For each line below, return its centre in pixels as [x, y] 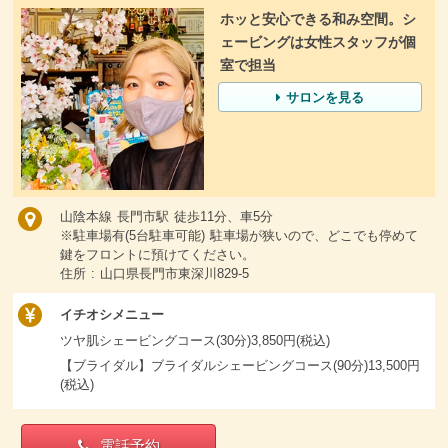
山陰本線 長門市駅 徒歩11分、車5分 [166, 217]
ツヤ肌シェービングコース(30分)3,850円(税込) [194, 340]
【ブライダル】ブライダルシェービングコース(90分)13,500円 [239, 366]
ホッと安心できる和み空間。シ [317, 19]
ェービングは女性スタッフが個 [317, 42]
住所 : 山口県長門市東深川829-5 [154, 274]
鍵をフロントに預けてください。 [157, 255]
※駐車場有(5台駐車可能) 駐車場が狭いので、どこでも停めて [238, 236]
